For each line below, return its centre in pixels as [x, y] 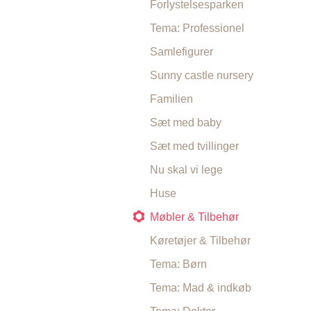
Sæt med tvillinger [194, 146]
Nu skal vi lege [186, 170]
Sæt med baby [186, 123]
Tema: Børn [178, 264]
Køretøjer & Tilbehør [200, 241]
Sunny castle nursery [202, 75]
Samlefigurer [182, 52]
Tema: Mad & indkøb [201, 288]
